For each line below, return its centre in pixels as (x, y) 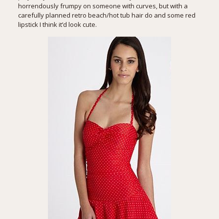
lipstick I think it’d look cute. (57, 25)
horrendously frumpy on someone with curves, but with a (103, 6)
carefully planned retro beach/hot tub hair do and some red (107, 15)
